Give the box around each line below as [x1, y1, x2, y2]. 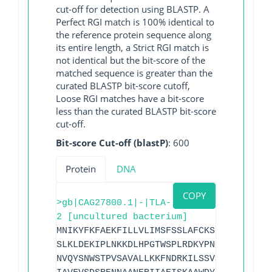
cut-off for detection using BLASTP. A [56, 2, 209, 15]
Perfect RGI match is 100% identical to [56, 15, 214, 28]
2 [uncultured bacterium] [56, 211, 188, 222]
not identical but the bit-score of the [56, 53, 205, 66]
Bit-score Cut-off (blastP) [56, 137, 168, 149]
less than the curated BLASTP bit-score [56, 104, 216, 117]
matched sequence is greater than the [56, 66, 212, 79]
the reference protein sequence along [56, 28, 211, 41]
